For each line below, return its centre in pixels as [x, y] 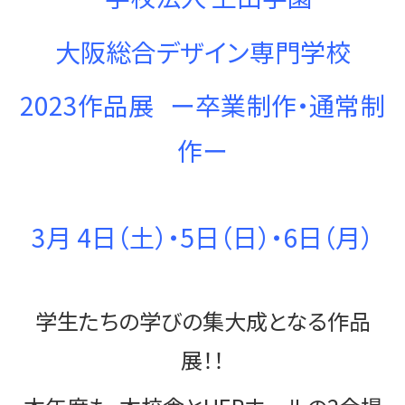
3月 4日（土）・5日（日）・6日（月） [202, 236]
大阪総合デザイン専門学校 [202, 52]
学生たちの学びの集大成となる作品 [202, 320]
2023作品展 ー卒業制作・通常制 [202, 105]
